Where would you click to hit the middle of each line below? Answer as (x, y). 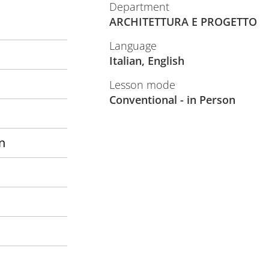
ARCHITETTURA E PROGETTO (183, 22)
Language (133, 46)
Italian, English (147, 61)
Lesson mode (142, 85)
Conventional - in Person (172, 100)
